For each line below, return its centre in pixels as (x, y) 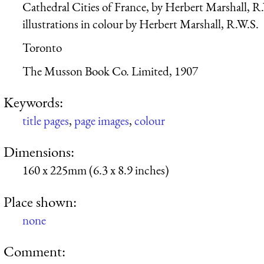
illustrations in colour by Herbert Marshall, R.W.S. (141, 24)
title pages (46, 120)
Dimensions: (39, 152)
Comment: (34, 251)
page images (102, 120)
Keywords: (33, 102)
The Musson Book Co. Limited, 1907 (110, 71)
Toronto (42, 47)
